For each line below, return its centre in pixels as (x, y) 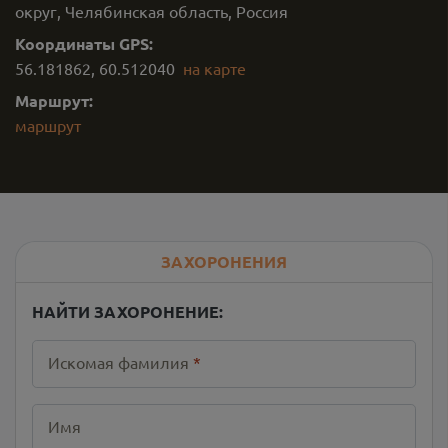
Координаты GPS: (84, 43)
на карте (214, 68)
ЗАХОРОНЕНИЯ (224, 261)
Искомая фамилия (118, 362)
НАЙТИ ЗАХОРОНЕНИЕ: (127, 311)
